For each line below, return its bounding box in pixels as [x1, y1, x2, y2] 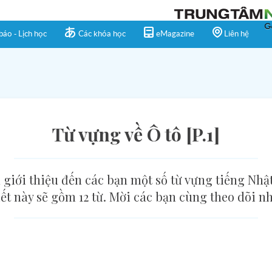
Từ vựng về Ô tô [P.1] [52, 122, 220, 146]
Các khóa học [78, 30, 126, 38]
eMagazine [156, 30, 194, 38]
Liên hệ [224, 30, 249, 38]
